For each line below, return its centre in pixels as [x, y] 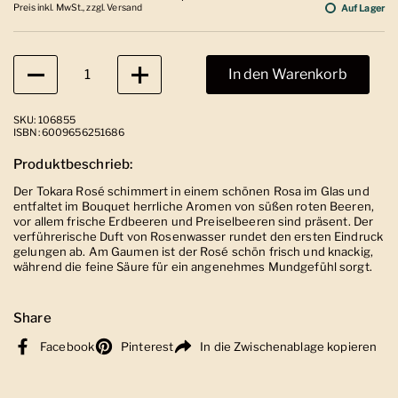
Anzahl [32, 62]
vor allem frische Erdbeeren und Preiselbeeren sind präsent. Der [194, 221]
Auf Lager [362, 8]
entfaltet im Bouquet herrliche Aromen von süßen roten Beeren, [194, 206]
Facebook [68, 346]
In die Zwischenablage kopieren [289, 346]
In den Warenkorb [287, 74]
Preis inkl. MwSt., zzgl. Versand [78, 8]
